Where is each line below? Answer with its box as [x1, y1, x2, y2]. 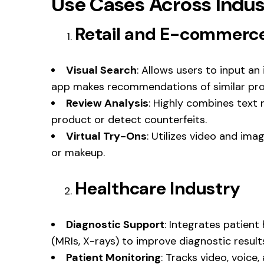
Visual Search [66, 62, 137, 77]
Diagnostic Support [66, 217, 164, 232]
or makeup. [51, 145, 105, 160]
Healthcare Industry [75, 176, 240, 200]
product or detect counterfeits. [51, 112, 207, 127]
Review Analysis [66, 95, 148, 110]
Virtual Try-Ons [66, 128, 147, 143]
